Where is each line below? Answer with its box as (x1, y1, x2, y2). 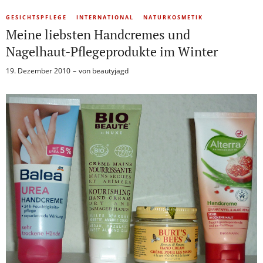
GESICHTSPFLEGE (6, 13, 67, 21)
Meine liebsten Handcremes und (6, 25, 190, 43)
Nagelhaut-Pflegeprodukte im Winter (6, 42, 218, 60)
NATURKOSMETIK (143, 13, 203, 21)
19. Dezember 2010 (6, 65, 70, 76)
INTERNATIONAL (76, 13, 134, 21)
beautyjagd (92, 65, 129, 76)
